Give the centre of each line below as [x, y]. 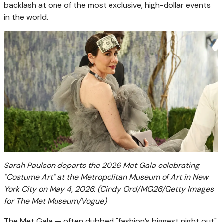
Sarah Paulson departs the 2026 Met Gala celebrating [102, 165]
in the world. [26, 17]
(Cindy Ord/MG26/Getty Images [155, 189]
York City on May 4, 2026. [50, 189]
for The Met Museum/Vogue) [55, 201]
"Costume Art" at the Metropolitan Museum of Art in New [106, 177]
